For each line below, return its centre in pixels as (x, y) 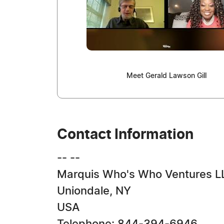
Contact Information (125, 135)
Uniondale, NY (94, 191)
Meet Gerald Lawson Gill (166, 76)
